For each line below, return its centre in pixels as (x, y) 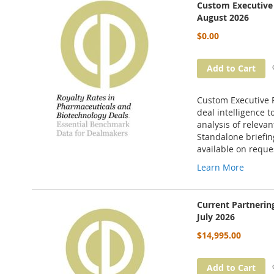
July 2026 (216, 217)
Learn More (220, 167)
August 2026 (223, 17)
